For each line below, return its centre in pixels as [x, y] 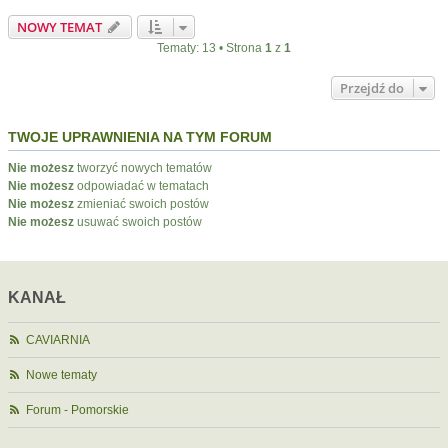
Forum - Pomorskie [78, 410]
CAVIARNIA [58, 340]
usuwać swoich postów [138, 222]
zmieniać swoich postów [141, 204]
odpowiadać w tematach [141, 186]
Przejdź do [372, 88]
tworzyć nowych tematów [143, 168]
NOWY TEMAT [59, 27]
